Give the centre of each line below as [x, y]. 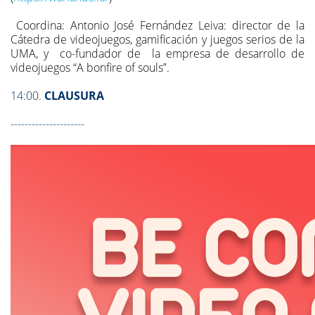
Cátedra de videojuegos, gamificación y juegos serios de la [157, 39]
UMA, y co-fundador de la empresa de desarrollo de [157, 53]
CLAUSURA [74, 96]
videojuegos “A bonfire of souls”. [90, 67]
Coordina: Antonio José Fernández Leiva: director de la [157, 25]
